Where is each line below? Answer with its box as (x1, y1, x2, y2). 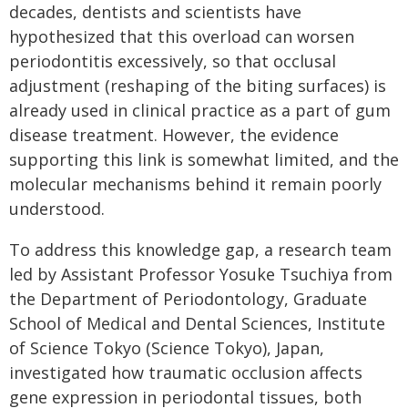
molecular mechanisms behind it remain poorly (9, 173, 382, 196)
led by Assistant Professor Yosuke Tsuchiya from (9, 263, 393, 286)
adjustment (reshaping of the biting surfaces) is (9, 75, 386, 97)
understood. (9, 198, 105, 220)
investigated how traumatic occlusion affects (9, 362, 362, 384)
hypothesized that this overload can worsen (9, 25, 354, 48)
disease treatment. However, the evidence (9, 124, 339, 147)
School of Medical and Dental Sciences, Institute (9, 312, 385, 335)
